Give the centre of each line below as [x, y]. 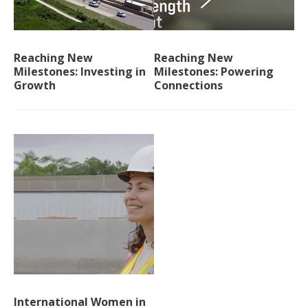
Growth [35, 85]
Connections [188, 85]
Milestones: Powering [214, 71]
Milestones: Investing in [80, 71]
